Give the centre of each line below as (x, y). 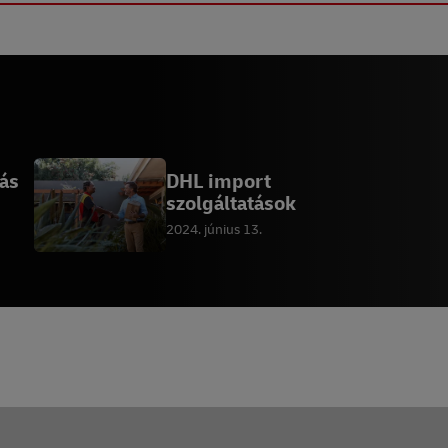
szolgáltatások (231, 203)
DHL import (218, 181)
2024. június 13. (214, 229)
